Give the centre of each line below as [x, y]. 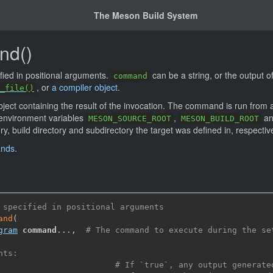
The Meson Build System [146, 15]
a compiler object [85, 87]
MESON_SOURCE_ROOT [130, 119]
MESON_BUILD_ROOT [220, 119]
